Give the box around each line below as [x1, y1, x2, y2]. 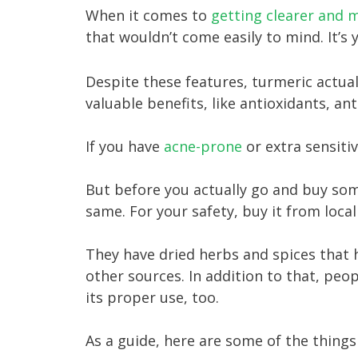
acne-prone [164, 137, 242, 157]
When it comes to [86, 6, 211, 26]
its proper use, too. [86, 288, 219, 308]
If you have [86, 137, 164, 157]
